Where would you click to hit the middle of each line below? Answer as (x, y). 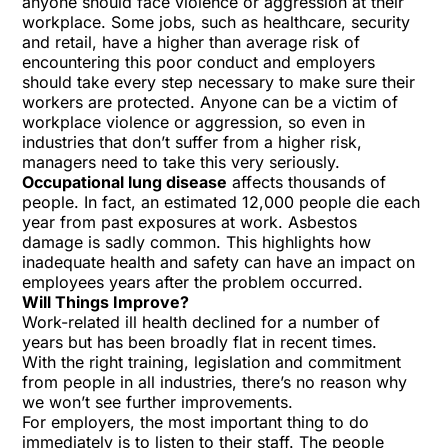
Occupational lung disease (125, 182)
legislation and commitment (295, 362)
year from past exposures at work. (155, 222)
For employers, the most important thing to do (196, 422)
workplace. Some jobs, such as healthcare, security (216, 22)
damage (53, 242)
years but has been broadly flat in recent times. (200, 342)
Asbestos (323, 222)
